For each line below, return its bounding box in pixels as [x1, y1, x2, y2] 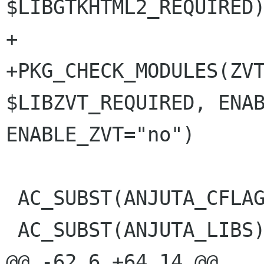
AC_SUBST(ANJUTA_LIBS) [6, 218, 18, 242]
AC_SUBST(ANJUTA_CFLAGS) [6, 186, 18, 210]
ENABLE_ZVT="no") [6, 123, 194, 147]
